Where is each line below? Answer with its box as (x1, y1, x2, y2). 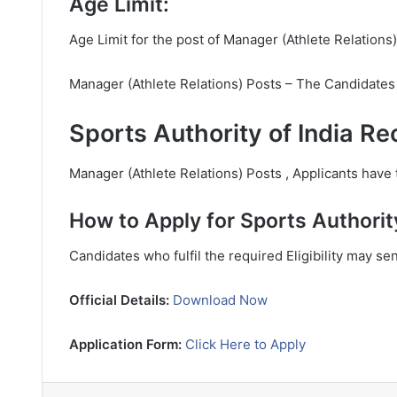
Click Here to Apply (185, 336, 306, 353)
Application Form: (69, 336, 185, 353)
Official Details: (69, 292, 173, 308)
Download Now (173, 292, 268, 308)
